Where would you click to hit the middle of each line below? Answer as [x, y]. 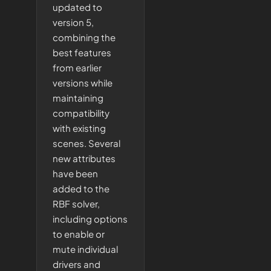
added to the [81, 188]
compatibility [81, 113]
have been [75, 173]
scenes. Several [87, 143]
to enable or [79, 234]
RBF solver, [76, 204]
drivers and [77, 264]
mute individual [85, 249]
